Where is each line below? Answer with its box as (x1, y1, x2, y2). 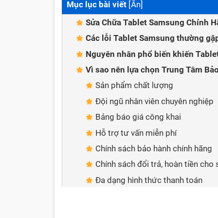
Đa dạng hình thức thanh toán (95, 175, 202, 185)
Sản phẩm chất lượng (95, 80, 173, 91)
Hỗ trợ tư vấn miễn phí (95, 127, 177, 138)
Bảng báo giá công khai (95, 112, 181, 122)
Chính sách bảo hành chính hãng (95, 143, 212, 153)
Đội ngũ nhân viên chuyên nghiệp (95, 96, 214, 106)
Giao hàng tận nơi (95, 190, 159, 200)
